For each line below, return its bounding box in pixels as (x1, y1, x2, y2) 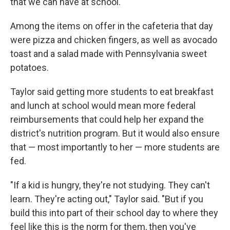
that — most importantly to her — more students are (10, 141, 220, 152)
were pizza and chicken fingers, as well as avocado (10, 34, 217, 45)
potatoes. (10, 62, 49, 73)
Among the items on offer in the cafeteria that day (10, 20, 213, 31)
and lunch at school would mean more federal (10, 100, 196, 111)
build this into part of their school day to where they (10, 207, 218, 218)
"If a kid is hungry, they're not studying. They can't (10, 179, 210, 190)
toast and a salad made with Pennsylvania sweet (10, 48, 207, 59)
